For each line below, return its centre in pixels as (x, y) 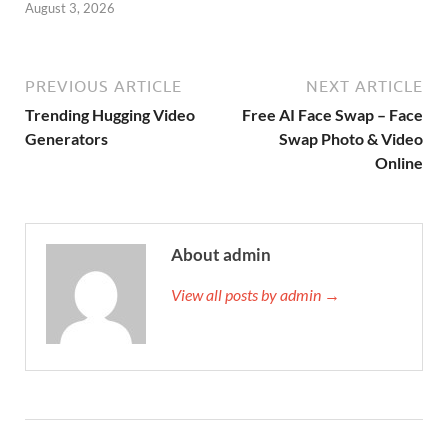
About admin (221, 255)
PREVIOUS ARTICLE (103, 86)
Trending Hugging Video (110, 115)
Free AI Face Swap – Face (332, 115)
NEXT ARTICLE (364, 86)
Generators (66, 139)
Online (399, 163)
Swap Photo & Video (351, 139)
